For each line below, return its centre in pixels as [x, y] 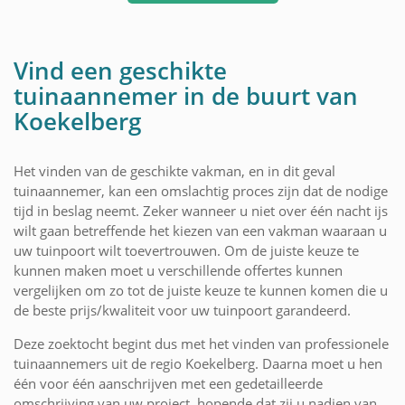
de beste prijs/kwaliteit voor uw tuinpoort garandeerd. [182, 310]
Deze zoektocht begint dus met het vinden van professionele [201, 343]
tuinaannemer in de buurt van [186, 95]
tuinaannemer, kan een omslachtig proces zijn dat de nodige [201, 190]
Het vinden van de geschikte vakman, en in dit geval [174, 170]
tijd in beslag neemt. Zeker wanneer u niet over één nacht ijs [201, 210]
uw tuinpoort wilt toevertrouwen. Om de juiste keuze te [186, 250]
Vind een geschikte [120, 70]
